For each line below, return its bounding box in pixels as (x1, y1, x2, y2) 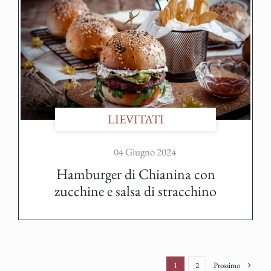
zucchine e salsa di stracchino (54, 181, 217, 200)
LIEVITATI (107, 111, 164, 127)
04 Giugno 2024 (111, 145, 176, 158)
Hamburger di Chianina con (56, 164, 215, 183)
